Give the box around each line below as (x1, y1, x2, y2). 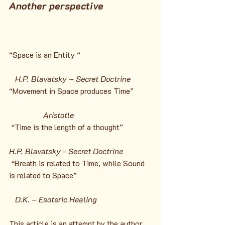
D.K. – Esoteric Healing (15, 194, 97, 204)
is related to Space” (9, 170, 77, 180)
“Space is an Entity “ (9, 49, 80, 60)
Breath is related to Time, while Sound (15, 158, 147, 168)
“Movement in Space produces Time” (9, 85, 134, 96)
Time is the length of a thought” (15, 122, 123, 132)
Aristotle (43, 109, 74, 120)
